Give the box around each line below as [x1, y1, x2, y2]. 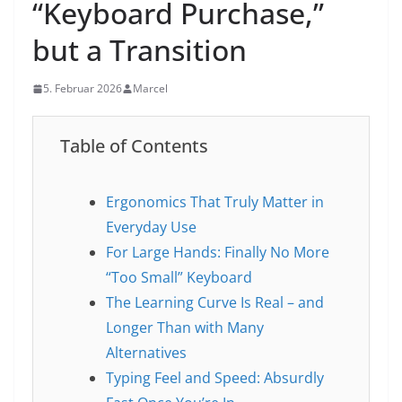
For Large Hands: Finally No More [105, 242, 329, 263]
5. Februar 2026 [43, 81, 122, 97]
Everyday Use [105, 217, 197, 238]
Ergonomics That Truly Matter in [105, 192, 324, 213]
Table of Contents [60, 134, 208, 159]
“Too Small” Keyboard [105, 267, 252, 288]
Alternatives [105, 343, 187, 363]
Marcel [133, 81, 168, 97]
